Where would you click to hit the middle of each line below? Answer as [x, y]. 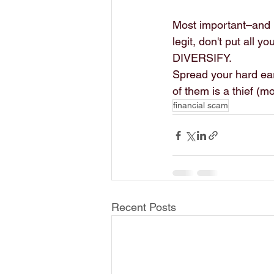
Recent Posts [144, 207]
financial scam [201, 105]
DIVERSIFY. [202, 58]
